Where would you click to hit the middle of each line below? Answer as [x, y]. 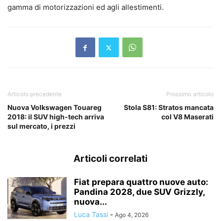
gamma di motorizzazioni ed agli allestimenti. [86, 7]
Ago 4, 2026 [132, 215]
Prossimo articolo [190, 94]
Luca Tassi [91, 215]
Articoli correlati [110, 159]
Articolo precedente [35, 94]
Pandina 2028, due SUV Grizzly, [139, 192]
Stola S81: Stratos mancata [169, 108]
